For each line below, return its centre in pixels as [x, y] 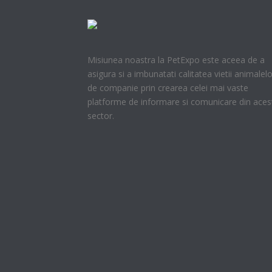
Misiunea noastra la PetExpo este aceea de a [176, 60]
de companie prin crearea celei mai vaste [168, 88]
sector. [101, 116]
